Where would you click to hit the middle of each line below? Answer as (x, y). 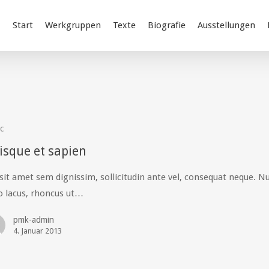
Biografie (167, 25)
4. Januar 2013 (37, 231)
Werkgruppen (73, 25)
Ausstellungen (226, 25)
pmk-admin (33, 219)
